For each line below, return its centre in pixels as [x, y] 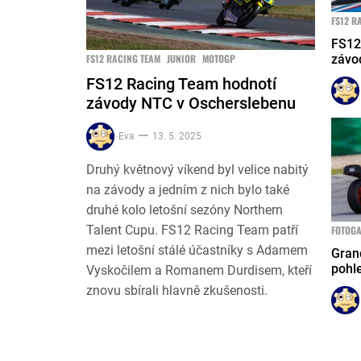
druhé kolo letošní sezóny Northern [185, 210]
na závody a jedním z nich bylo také [188, 190]
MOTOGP [219, 59]
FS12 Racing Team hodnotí [181, 84]
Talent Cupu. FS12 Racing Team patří [192, 230]
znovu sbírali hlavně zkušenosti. [177, 291]
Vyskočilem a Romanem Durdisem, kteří [199, 271]
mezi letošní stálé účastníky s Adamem [197, 251]
